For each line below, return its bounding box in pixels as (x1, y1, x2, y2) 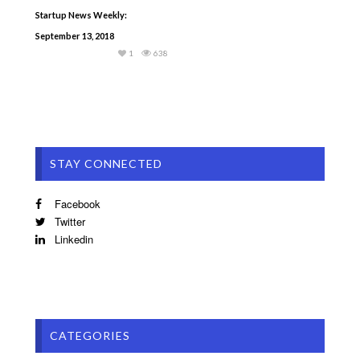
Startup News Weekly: (35, 9, 127, 20)
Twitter (51, 213, 85, 229)
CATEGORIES (50, 328, 130, 342)
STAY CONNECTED (50, 156, 162, 170)
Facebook (51, 195, 100, 211)
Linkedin (51, 231, 93, 247)
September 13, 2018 (35, 30, 114, 41)
